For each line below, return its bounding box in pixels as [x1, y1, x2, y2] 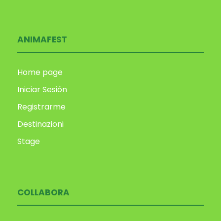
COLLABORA [17, 186, 70, 199]
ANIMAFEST [17, 34, 67, 46]
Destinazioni [17, 118, 64, 130]
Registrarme [17, 101, 66, 113]
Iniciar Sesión [17, 84, 67, 96]
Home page [17, 67, 63, 78]
